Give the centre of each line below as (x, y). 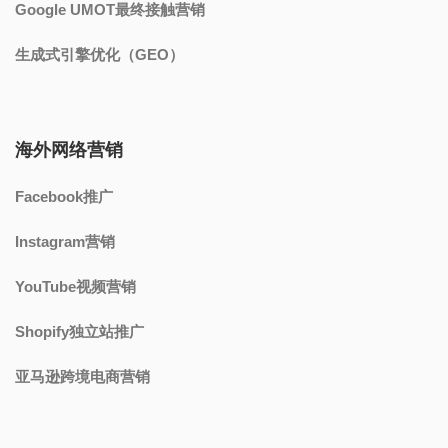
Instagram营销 (65, 242)
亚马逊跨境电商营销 (82, 377)
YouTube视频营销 (75, 287)
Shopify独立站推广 (79, 332)
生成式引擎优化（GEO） (99, 55)
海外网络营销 (69, 150)
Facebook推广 (64, 197)
